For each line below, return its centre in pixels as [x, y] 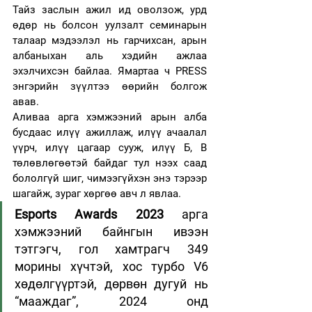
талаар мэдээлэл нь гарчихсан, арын [110, 40]
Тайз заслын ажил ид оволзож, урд [110, 10]
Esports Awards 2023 [89, 214]
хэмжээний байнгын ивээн [111, 232]
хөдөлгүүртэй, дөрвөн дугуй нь [111, 284]
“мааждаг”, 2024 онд [111, 301]
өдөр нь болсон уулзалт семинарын [110, 25]
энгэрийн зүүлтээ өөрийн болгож [110, 86]
